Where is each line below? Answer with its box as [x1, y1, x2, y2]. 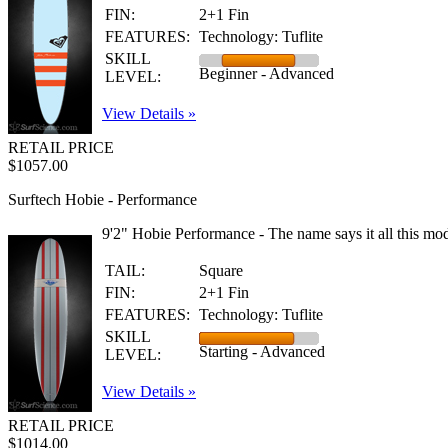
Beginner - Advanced [199, 65, 334, 82]
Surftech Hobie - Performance [8, 191, 197, 208]
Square [199, 262, 243, 279]
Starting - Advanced [199, 343, 325, 360]
